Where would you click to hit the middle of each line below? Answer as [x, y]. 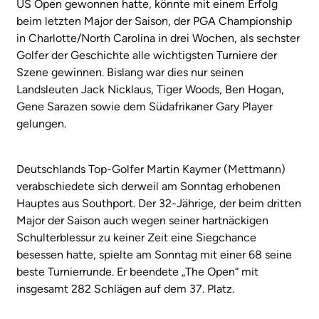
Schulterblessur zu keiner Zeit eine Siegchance [136, 238]
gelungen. [41, 124]
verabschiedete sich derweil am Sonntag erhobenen [148, 187]
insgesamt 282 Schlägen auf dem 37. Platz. [125, 289]
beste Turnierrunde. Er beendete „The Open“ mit [137, 272]
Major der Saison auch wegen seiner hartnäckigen [142, 221]
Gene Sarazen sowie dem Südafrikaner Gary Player [145, 107]
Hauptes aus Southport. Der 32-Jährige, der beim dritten [159, 204]
